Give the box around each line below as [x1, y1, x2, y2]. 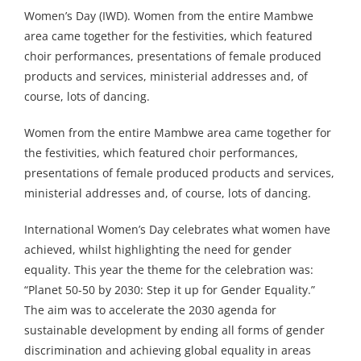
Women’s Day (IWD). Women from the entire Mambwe [24, 8, 313, 24]
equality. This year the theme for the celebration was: [24, 262, 313, 278]
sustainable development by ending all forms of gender [24, 322, 325, 338]
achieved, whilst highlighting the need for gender [24, 242, 292, 258]
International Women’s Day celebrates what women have [24, 222, 330, 238]
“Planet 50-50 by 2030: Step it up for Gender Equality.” [24, 282, 315, 298]
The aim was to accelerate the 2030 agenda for [24, 302, 276, 318]
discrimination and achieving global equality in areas [24, 342, 311, 359]
